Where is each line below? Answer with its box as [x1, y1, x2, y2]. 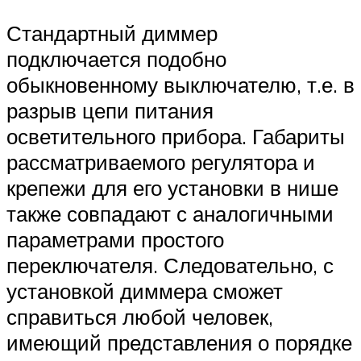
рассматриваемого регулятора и [6, 149, 315, 176]
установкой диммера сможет [6, 278, 283, 305]
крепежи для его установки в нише [6, 175, 338, 201]
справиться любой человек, [6, 304, 273, 330]
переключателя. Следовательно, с [6, 252, 334, 279]
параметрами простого [6, 226, 224, 253]
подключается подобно [6, 46, 226, 73]
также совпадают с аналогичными [6, 201, 334, 227]
